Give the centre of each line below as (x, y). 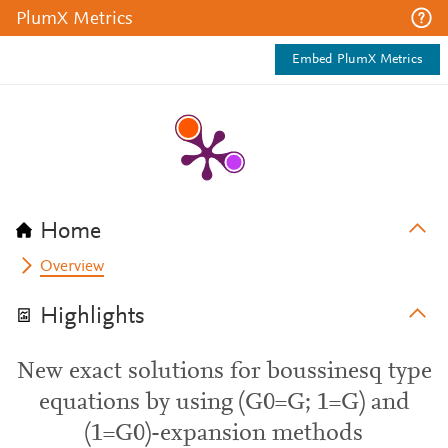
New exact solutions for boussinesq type (224, 372)
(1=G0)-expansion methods (224, 434)
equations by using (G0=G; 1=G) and (224, 403)
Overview (72, 267)
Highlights (92, 317)
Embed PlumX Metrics (357, 60)
